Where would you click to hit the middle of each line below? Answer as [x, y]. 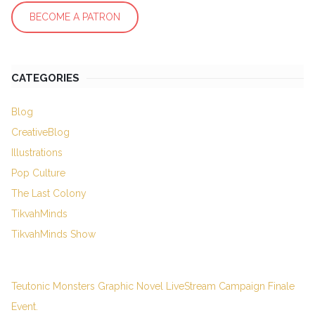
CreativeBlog [40, 132]
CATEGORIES [45, 78]
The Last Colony [49, 193]
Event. [25, 306]
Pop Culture [38, 173]
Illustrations [37, 152]
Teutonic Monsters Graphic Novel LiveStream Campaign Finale [153, 286]
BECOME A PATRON [75, 17]
